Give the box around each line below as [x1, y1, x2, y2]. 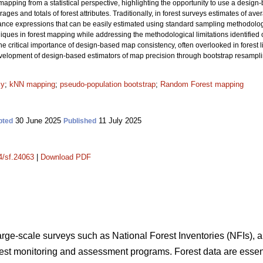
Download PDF [41, 153, 91, 161]
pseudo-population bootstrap [60, 80, 156, 89]
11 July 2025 [96, 116, 141, 125]
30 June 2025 [13, 116, 63, 125]
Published [63, 117, 96, 125]
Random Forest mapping [160, 80, 244, 89]
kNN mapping [9, 80, 55, 89]
